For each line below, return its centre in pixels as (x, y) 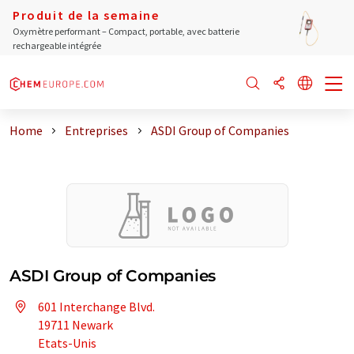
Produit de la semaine (86, 15)
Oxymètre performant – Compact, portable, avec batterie (126, 31)
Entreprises (97, 130)
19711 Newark (75, 325)
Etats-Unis (67, 343)
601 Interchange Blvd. (96, 307)
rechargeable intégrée (57, 45)
